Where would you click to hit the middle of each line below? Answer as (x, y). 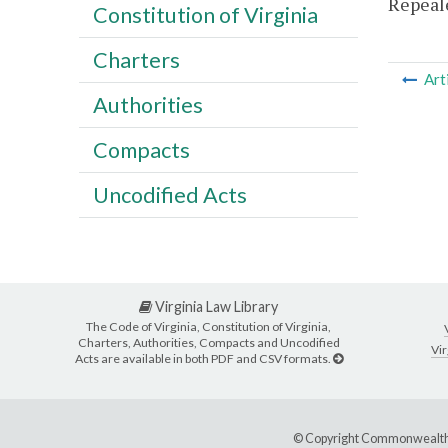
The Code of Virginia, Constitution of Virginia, (208, 326)
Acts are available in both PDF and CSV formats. (203, 358)
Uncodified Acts (169, 194)
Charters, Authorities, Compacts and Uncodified (208, 342)
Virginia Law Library (215, 307)
